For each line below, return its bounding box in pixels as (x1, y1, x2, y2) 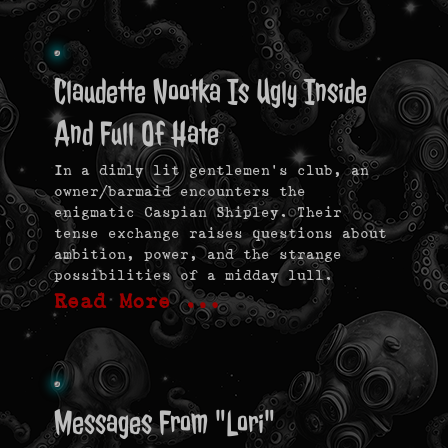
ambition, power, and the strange (54, 246, 342, 263)
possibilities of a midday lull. (54, 267, 333, 284)
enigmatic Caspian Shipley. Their (54, 204, 342, 221)
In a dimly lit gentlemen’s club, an (54, 162, 369, 179)
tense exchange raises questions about (54, 225, 387, 242)
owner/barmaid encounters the (54, 183, 306, 200)
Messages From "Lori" (54, 401, 275, 445)
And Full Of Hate (54, 112, 219, 156)
